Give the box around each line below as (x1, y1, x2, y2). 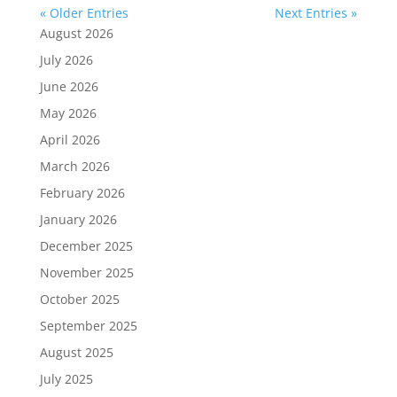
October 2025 (39, 290, 120, 307)
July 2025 (39, 370, 93, 387)
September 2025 (39, 316, 137, 334)
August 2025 (39, 343, 113, 361)
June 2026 (39, 77, 98, 95)
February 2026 (39, 183, 125, 201)
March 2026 (39, 157, 110, 175)
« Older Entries (39, 4, 128, 21)
